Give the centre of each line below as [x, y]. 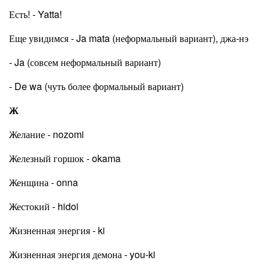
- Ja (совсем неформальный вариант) [85, 62]
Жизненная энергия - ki [57, 230]
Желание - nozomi [47, 134]
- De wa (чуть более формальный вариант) [96, 86]
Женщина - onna [44, 182]
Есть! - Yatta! [35, 14]
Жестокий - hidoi [44, 206]
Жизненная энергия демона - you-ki [82, 254]
